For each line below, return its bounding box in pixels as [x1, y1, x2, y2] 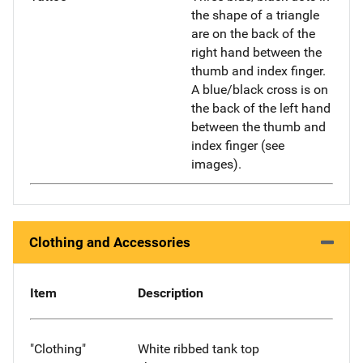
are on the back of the [191, 26, 315, 42]
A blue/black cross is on [191, 82, 328, 98]
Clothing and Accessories [29, 234, 190, 251]
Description [137, 285, 203, 301]
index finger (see [191, 138, 284, 154]
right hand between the [191, 45, 322, 61]
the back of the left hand [191, 100, 331, 117]
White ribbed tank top [137, 340, 259, 357]
